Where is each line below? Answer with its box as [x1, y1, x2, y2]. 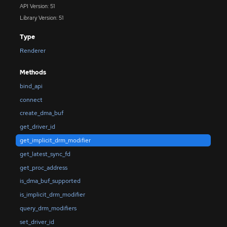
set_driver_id [19, 217, 54, 226]
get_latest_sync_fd [19, 149, 70, 158]
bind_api [19, 82, 43, 90]
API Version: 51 [19, 3, 55, 10]
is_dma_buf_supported [19, 177, 81, 185]
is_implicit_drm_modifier [19, 191, 85, 199]
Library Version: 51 [19, 14, 63, 21]
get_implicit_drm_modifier [19, 136, 91, 144]
